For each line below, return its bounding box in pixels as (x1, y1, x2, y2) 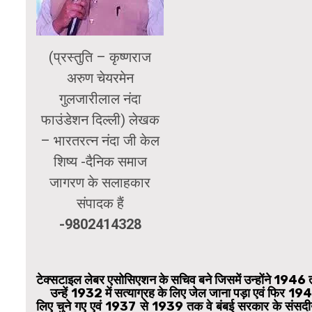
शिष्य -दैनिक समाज (53, 153, 147, 170)
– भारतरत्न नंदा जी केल (40, 132, 159, 149)
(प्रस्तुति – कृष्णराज (49, 48, 151, 65)
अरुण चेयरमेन (66, 69, 134, 86)
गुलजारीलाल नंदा (58, 90, 141, 107)
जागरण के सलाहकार (49, 173, 150, 191)
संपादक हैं (76, 194, 124, 212)
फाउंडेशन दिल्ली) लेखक (40, 111, 159, 128)
